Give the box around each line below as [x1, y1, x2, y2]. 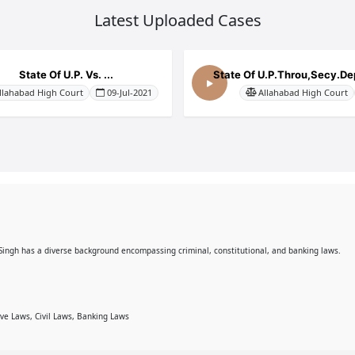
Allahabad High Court [258, 86, 348, 98]
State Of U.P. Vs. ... [19, 67, 113, 81]
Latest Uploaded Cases [94, 10, 261, 31]
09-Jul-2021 [106, 86, 152, 98]
